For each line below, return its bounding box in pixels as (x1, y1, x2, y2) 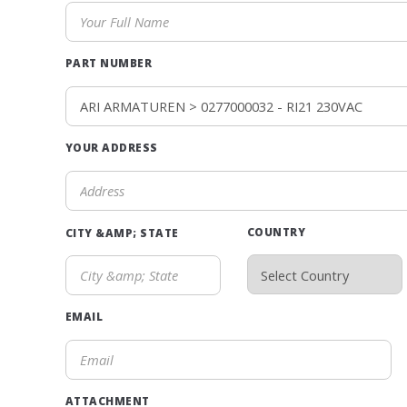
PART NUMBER (65, 55, 153, 71)
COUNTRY (246, 223, 306, 239)
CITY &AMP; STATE (65, 224, 179, 240)
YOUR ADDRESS (65, 139, 158, 154)
